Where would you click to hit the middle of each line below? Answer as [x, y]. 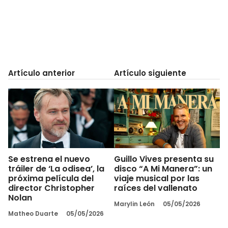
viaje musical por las [157, 178]
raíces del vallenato [156, 188]
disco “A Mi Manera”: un [163, 168]
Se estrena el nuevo [49, 159]
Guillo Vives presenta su [164, 159]
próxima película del [51, 178]
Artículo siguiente [150, 73]
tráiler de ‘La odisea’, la [56, 168]
